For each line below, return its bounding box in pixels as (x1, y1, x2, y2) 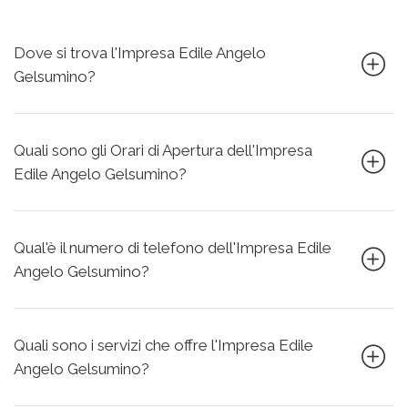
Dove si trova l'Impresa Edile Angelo (14, 44, 266, 62)
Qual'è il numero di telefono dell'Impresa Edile (14, 239, 331, 257)
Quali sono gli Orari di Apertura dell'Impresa (14, 141, 312, 159)
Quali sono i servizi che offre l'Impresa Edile (14, 336, 313, 354)
